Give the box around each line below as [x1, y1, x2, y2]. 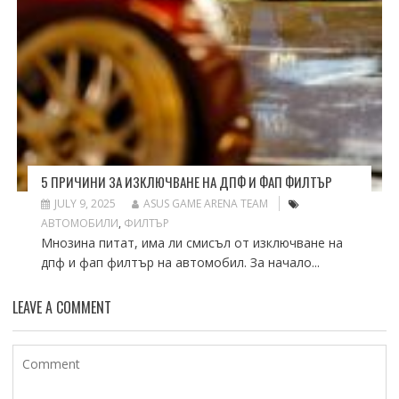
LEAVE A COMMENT [12, 297, 111, 319]
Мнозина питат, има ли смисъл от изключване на [40, 234, 343, 252]
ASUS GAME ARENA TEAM [142, 196, 268, 212]
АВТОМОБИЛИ [40, 216, 118, 232]
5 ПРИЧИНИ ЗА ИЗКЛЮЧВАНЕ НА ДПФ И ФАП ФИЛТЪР [40, 172, 332, 192]
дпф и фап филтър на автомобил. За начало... [40, 254, 320, 272]
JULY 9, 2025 [53, 196, 116, 212]
